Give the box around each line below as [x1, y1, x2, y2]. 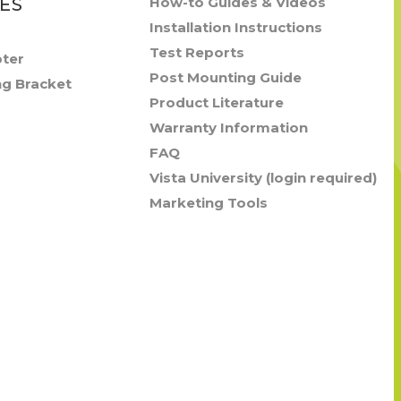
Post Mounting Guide [149, 69, 303, 86]
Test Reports [149, 44, 245, 61]
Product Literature [149, 94, 285, 111]
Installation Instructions [149, 19, 323, 36]
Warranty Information [149, 119, 309, 136]
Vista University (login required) [149, 169, 378, 186]
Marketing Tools [149, 194, 269, 211]
